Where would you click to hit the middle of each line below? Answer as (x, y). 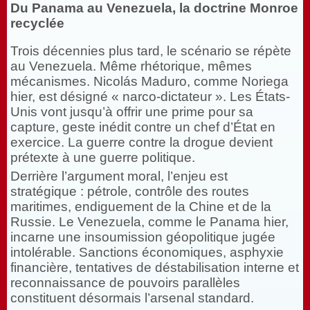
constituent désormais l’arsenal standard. (132, 298)
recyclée (37, 24)
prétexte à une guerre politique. (103, 158)
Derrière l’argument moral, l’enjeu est (119, 176)
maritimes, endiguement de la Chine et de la (141, 207)
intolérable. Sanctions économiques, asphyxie (147, 253)
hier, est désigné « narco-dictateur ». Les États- (150, 97)
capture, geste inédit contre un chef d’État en (143, 127)
